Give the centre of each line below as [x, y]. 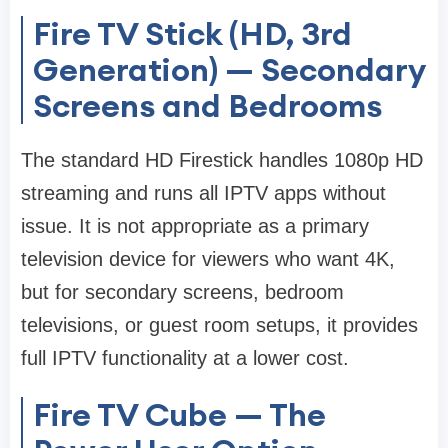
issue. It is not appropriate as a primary [195, 226]
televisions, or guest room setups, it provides [219, 325]
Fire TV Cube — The [179, 415]
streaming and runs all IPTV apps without [203, 193]
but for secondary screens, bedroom [182, 292]
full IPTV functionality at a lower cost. [185, 358]
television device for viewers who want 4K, [208, 259]
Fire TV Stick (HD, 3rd [192, 34]
